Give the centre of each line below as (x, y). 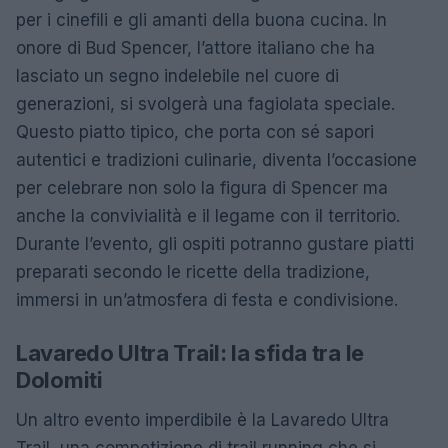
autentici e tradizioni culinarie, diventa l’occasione (216, 159)
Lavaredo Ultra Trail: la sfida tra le (190, 352)
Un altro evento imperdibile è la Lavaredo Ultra (202, 419)
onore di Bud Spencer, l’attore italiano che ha (195, 47)
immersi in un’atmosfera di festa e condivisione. (207, 299)
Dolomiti (59, 379)
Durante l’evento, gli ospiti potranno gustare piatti (215, 243)
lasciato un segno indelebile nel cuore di (177, 75)
